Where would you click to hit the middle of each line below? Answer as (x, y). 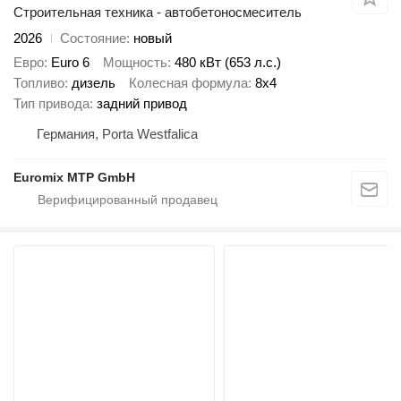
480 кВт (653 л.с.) (228, 62)
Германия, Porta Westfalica (117, 133)
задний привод (142, 103)
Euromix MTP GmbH (74, 177)
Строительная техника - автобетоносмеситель (158, 13)
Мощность (135, 62)
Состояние (93, 38)
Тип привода (51, 103)
